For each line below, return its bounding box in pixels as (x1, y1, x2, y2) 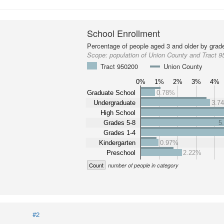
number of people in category (108, 161, 179, 169)
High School (100, 108, 136, 116)
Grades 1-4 (103, 128, 136, 136)
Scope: (87, 50, 110, 59)
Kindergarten (99, 138, 136, 146)
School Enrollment (87, 26, 160, 39)
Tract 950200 (100, 61, 138, 71)
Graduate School (87, 88, 136, 96)
